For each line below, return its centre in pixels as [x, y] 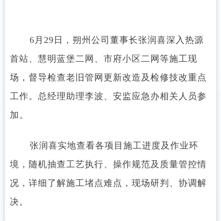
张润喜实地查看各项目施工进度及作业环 [111, 146]
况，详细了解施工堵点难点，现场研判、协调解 [108, 183]
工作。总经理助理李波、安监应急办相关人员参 [108, 96]
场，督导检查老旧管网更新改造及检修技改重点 [108, 77]
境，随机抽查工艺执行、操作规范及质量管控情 [108, 164]
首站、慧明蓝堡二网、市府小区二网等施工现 [104, 59]
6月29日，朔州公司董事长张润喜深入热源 [114, 40]
